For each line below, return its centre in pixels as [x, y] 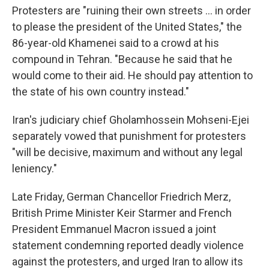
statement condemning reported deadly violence [128, 245]
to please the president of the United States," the [127, 27]
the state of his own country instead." [101, 92]
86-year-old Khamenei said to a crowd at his [116, 43]
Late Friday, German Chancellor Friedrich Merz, [121, 197]
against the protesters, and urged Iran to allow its [128, 261]
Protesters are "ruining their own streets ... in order [131, 11]
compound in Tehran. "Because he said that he [122, 59]
